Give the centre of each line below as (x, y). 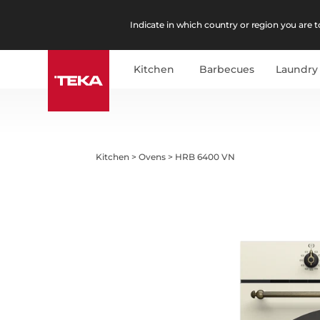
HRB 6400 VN (205, 156)
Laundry (297, 69)
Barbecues (227, 69)
